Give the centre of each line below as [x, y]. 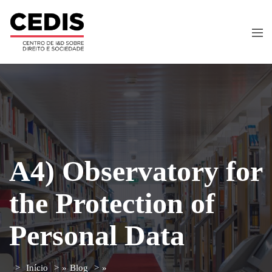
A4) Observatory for [136, 171]
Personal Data [97, 235]
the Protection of [112, 203]
